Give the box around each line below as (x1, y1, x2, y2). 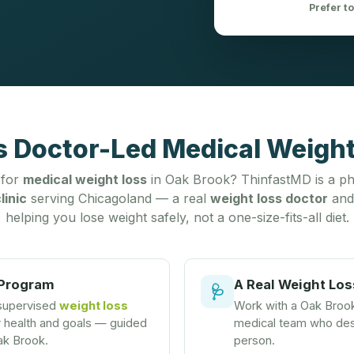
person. (234, 333, 275, 348)
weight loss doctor (209, 190, 328, 206)
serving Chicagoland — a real (26, 190, 210, 206)
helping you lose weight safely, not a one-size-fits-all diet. (5, 209, 349, 225)
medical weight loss (23, 171, 147, 187)
